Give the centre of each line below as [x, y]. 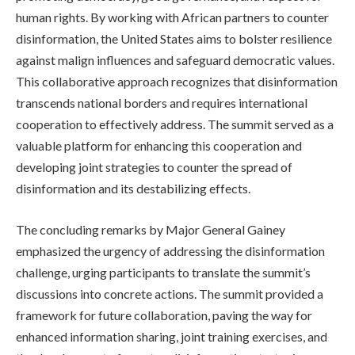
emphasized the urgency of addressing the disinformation [170, 251]
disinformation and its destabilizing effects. [133, 189]
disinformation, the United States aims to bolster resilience [174, 39]
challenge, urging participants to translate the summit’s [163, 273]
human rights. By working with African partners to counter [172, 17]
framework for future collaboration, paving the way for [164, 315]
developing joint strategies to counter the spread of [154, 167]
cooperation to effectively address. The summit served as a [175, 124]
